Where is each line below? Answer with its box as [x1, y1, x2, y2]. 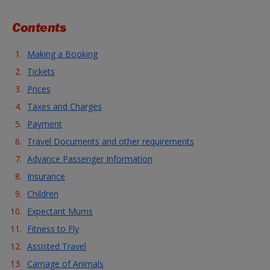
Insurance [27, 171, 65, 182]
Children [27, 188, 58, 199]
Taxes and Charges [27, 101, 102, 112]
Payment [27, 118, 62, 130]
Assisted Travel [27, 240, 86, 252]
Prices [27, 83, 51, 95]
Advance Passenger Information [27, 153, 152, 165]
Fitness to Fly [27, 223, 79, 234]
